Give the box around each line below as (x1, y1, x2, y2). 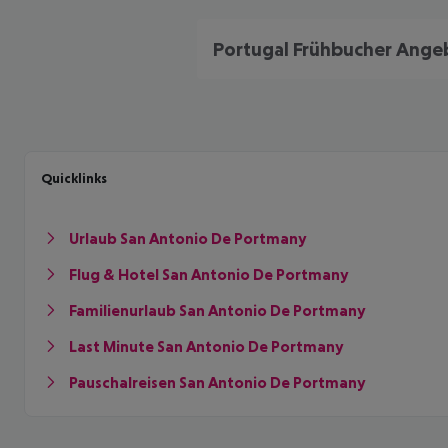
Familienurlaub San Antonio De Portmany (69, 301, 365, 319)
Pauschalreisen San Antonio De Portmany (69, 373, 365, 391)
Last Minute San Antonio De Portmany (69, 337, 343, 355)
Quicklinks (41, 170, 107, 186)
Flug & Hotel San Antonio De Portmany (69, 265, 348, 283)
